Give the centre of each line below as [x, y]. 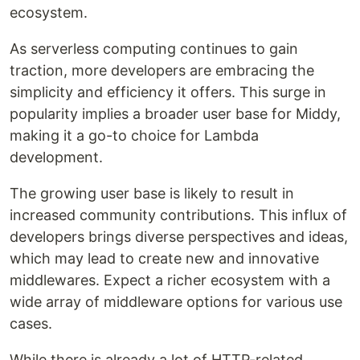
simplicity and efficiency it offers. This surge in [168, 92]
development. [56, 157]
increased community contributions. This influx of [178, 215]
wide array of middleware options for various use [176, 301]
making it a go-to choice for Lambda [134, 135]
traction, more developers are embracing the [162, 70]
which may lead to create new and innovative [164, 258]
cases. [31, 323]
